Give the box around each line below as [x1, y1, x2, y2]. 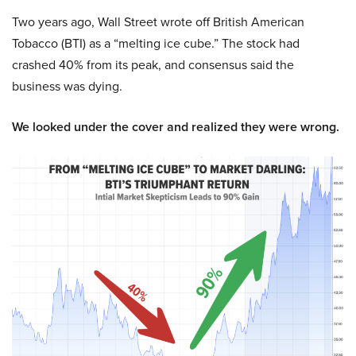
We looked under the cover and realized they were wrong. [12, 118, 339, 137]
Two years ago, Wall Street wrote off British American [12, 13, 304, 31]
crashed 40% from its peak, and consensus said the [12, 56, 294, 74]
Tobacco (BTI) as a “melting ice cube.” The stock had [12, 34, 300, 52]
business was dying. [12, 77, 122, 95]
